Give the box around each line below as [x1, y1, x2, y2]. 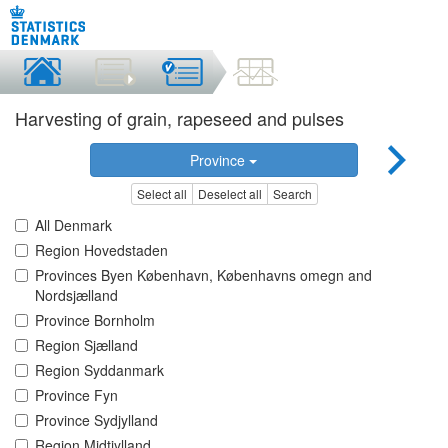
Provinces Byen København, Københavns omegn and [35, 265, 372, 286]
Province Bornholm [35, 310, 155, 331]
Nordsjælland [35, 285, 118, 306]
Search [272, 185, 312, 203]
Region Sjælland [35, 335, 138, 356]
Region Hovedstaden [35, 240, 168, 261]
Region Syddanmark [35, 360, 164, 381]
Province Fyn [35, 385, 118, 406]
